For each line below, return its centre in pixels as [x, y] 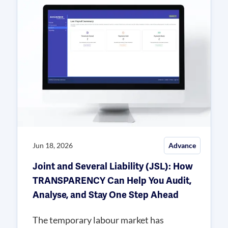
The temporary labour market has [98, 220]
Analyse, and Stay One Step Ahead [106, 195]
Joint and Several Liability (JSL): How [113, 166]
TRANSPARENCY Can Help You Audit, [112, 180]
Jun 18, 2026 [53, 145]
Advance [182, 145]
